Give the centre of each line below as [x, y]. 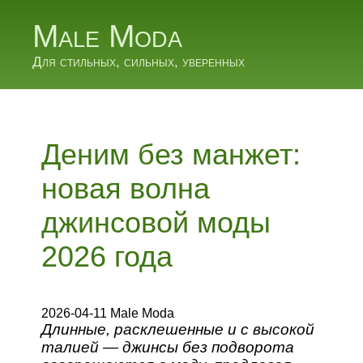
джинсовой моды [156, 222]
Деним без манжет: [171, 154]
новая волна [126, 188]
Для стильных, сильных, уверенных [139, 62]
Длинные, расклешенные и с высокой [178, 329]
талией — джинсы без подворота [168, 347]
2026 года [107, 256]
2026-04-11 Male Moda [108, 313]
